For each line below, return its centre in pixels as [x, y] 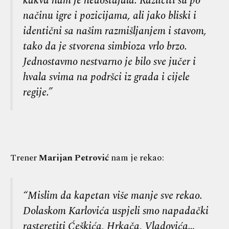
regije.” [38, 93]
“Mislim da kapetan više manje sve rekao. [113, 195]
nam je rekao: [136, 158]
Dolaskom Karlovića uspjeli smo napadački [116, 211]
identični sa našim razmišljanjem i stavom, [115, 31]
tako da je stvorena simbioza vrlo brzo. [105, 47]
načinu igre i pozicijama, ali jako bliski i [110, 16]
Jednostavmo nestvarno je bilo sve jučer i [109, 62]
